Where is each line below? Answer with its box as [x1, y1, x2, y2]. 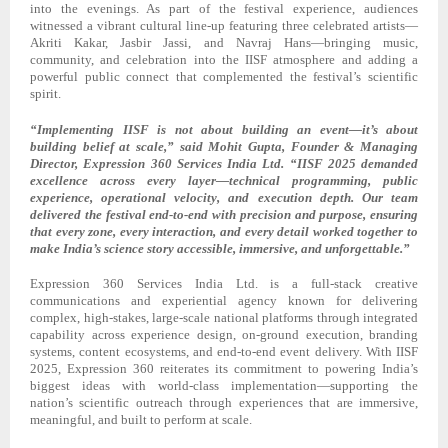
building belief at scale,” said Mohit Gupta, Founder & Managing [30, 138, 418, 154]
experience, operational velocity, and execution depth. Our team [30, 189, 418, 205]
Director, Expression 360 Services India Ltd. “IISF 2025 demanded [30, 155, 418, 171]
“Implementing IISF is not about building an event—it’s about [30, 121, 418, 137]
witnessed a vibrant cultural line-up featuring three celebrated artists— [30, 17, 418, 33]
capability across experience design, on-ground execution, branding [30, 327, 418, 343]
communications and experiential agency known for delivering [30, 293, 418, 309]
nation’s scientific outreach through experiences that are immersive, [30, 395, 418, 411]
